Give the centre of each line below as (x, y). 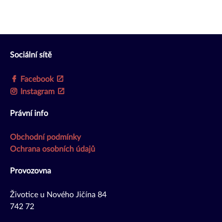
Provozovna (30, 171)
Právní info (29, 114)
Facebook (37, 80)
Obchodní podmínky (45, 138)
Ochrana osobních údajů (53, 149)
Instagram (37, 92)
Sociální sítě (31, 55)
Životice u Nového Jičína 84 (58, 195)
